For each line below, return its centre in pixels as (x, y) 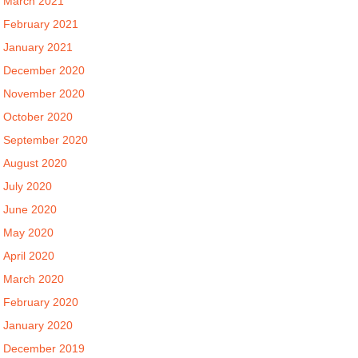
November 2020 (44, 93)
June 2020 (30, 209)
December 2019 (44, 348)
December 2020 (44, 70)
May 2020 (29, 233)
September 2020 (46, 140)
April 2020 (29, 256)
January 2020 (38, 325)
